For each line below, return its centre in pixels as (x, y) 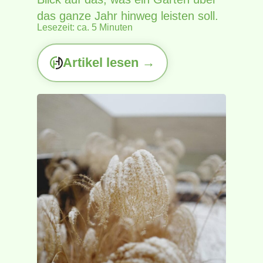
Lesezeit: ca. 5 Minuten (85, 28)
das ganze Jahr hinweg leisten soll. (127, 16)
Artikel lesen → (109, 63)
